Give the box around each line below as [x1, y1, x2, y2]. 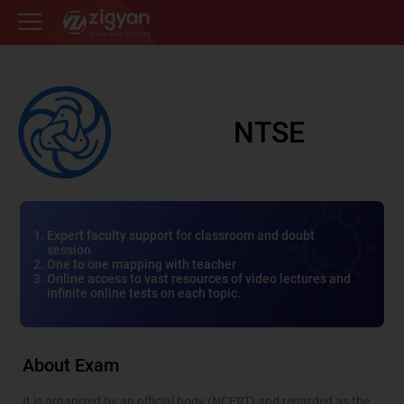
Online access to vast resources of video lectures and [47, 271, 352, 286]
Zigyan [63, 9, 90, 19]
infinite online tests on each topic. [47, 286, 242, 300]
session [47, 243, 92, 257]
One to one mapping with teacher [47, 257, 237, 271]
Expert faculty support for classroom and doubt [47, 228, 316, 243]
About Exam [23, 354, 119, 376]
